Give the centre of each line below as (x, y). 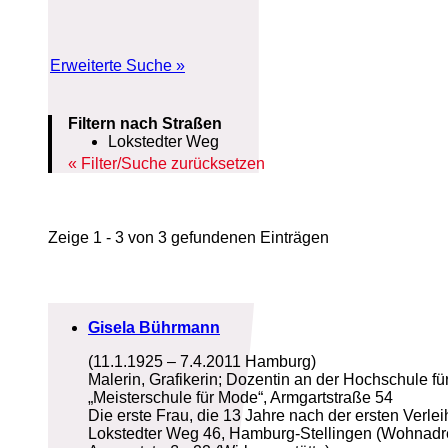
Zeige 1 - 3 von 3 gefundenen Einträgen (188, 238)
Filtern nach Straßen (145, 124)
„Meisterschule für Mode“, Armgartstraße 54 (240, 398)
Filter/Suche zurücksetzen (173, 164)
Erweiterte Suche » (117, 66)
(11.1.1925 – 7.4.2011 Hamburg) (202, 362)
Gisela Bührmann (154, 328)
